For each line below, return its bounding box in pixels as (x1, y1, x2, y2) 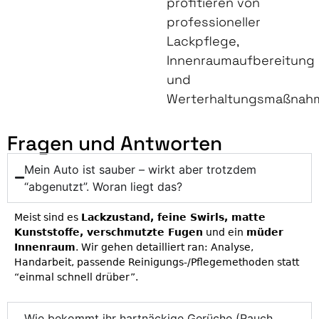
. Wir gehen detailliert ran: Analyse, (75, 241, 253, 253)
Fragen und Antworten (7, 130, 222, 156)
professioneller (167, 14, 261, 31)
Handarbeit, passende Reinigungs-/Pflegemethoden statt (14, 256, 299, 268)
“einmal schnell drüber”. (14, 271, 138, 283)
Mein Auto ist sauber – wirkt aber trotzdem (24, 162, 256, 177)
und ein (203, 226, 246, 238)
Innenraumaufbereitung (167, 52, 315, 69)
